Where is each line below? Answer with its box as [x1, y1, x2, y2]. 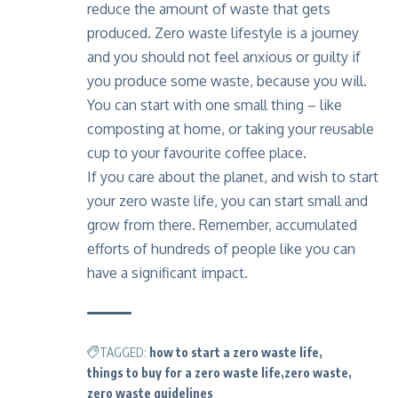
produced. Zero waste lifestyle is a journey [87, 23, 359, 42]
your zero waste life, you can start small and [87, 191, 368, 210]
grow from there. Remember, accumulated [87, 215, 357, 234]
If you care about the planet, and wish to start [87, 167, 378, 186]
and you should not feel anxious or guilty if [87, 47, 361, 66]
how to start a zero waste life [149, 344, 319, 360]
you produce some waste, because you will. [87, 71, 367, 90]
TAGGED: [99, 344, 147, 360]
